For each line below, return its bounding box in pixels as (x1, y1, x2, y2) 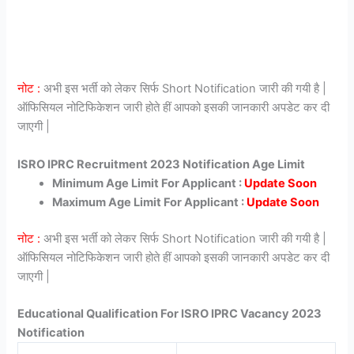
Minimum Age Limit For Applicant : (52, 175, 245, 190)
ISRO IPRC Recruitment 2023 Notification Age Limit (17, 156, 306, 171)
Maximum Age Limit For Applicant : (52, 194, 247, 209)
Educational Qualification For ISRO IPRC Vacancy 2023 (17, 306, 322, 321)
